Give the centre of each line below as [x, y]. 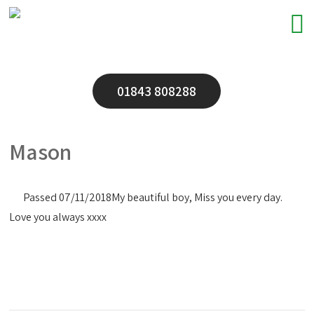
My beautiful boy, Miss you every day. [197, 197]
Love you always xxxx [58, 217]
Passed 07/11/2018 [68, 197]
